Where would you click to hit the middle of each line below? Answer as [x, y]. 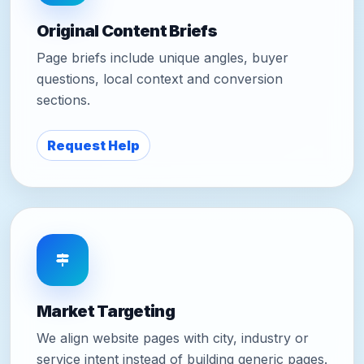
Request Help [93, 145]
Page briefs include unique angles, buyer [162, 57]
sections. [63, 100]
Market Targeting [106, 311]
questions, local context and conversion [160, 78]
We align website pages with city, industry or [173, 338]
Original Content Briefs [127, 30]
